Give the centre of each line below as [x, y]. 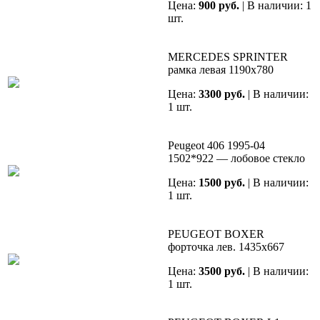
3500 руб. [222, 271]
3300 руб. [222, 94]
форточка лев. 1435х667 [226, 247]
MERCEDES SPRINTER [228, 57]
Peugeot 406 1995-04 [216, 146]
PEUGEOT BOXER [216, 234]
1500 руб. [222, 183]
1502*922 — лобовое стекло [236, 159]
